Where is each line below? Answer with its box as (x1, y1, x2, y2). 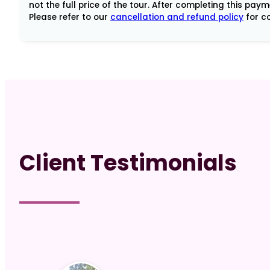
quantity (19, 74, 58, 88)
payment (19, 58, 63, 73)
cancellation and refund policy (110, 11, 243, 23)
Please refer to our (29, 11, 110, 23)
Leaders (19, 13, 56, 28)
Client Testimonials (19, 148, 237, 179)
